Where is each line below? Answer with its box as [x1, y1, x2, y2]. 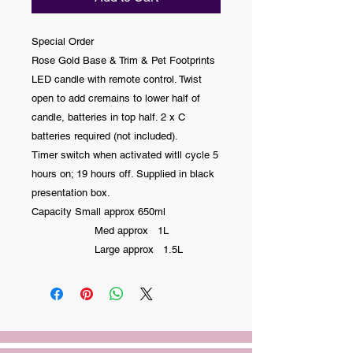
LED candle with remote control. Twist [32, 73, 202, 85]
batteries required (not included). [32, 130, 181, 142]
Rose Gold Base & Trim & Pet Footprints [32, 54, 215, 66]
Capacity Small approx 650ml [32, 206, 165, 217]
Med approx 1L [32, 225, 169, 236]
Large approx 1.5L [32, 243, 183, 255]
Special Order [32, 35, 94, 47]
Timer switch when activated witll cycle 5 [32, 149, 218, 161]
